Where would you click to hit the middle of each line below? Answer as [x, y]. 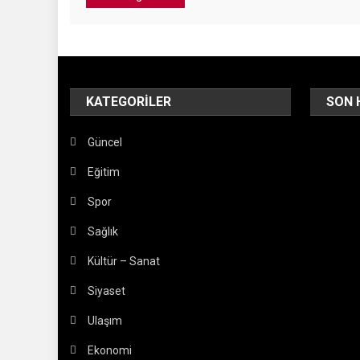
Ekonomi [110, 350]
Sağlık [103, 231]
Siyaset [107, 291]
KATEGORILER [129, 102]
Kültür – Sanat [124, 261]
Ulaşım [105, 321]
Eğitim [104, 172]
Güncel [105, 142]
